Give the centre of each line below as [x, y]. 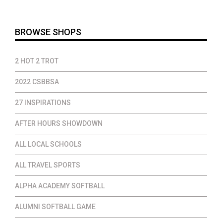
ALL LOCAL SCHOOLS [48, 144]
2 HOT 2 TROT [37, 61]
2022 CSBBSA [37, 82]
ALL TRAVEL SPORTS [48, 165]
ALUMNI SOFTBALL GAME [55, 206]
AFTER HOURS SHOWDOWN [59, 123]
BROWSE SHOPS [48, 32]
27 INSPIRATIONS [43, 102]
